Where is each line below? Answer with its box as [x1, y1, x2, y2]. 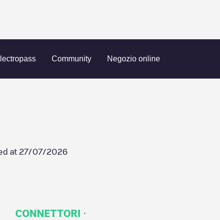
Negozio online [107, 55, 160, 63]
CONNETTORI [15, 208, 81, 218]
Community [52, 55, 91, 63]
